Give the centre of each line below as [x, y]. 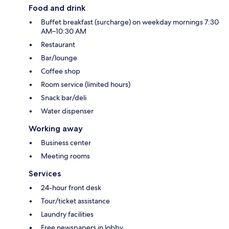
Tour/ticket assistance [75, 201]
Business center [66, 143]
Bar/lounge [59, 58]
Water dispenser [67, 111]
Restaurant [58, 45]
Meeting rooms [65, 156]
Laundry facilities [67, 214]
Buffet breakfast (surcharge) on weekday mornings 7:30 [130, 22]
